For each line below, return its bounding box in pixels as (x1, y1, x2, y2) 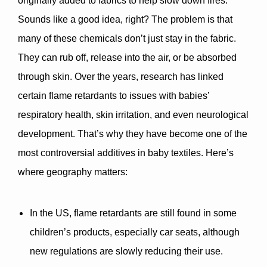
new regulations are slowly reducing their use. (30, 246, 223, 256)
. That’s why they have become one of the (73, 129, 247, 139)
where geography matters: (18, 167, 128, 177)
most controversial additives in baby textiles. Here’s (18, 148, 234, 158)
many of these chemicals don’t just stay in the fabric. (18, 33, 236, 44)
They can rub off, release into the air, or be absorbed (18, 52, 237, 63)
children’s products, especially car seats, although (30, 227, 240, 237)
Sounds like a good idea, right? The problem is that (18, 14, 232, 24)
